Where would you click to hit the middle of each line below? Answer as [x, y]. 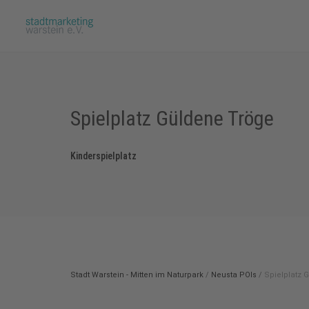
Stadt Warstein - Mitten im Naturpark [137, 275]
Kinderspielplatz [103, 156]
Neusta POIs [234, 275]
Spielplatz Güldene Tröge [172, 118]
